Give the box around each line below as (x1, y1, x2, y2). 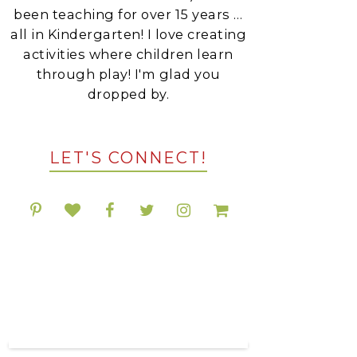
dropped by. (87, 86, 170, 102)
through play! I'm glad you (36, 66, 221, 82)
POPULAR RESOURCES (21, 275, 236, 294)
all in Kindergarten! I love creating (10, 26, 246, 42)
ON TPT (92, 299, 164, 318)
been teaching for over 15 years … (14, 6, 243, 22)
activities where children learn (23, 46, 233, 62)
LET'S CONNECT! (49, 148, 207, 167)
